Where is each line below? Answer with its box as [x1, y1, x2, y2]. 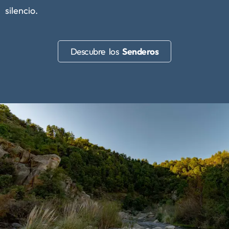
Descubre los [70, 45, 123, 58]
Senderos [122, 45, 159, 58]
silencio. [5, 4, 38, 16]
